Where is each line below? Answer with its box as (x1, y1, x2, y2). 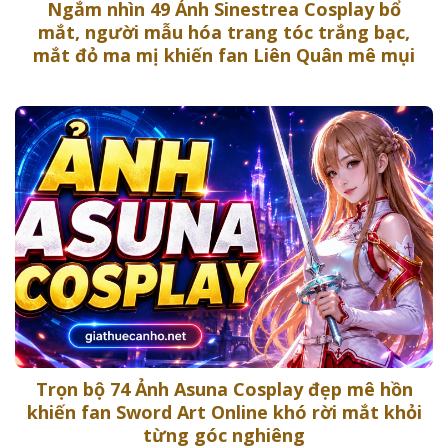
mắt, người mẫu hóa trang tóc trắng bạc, (38, 19, 410, 44)
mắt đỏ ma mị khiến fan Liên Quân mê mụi (33, 42, 415, 67)
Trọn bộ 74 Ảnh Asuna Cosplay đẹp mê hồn (35, 377, 413, 402)
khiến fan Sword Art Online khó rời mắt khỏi (26, 400, 422, 425)
